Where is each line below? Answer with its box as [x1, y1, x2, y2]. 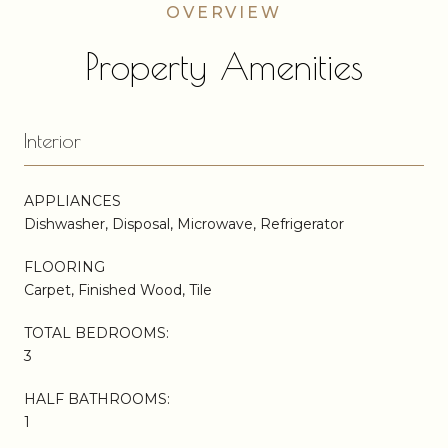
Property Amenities [85, 44, 363, 87]
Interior [24, 128, 81, 152]
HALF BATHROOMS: [24, 389, 170, 408]
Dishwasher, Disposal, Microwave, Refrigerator [24, 214, 344, 233]
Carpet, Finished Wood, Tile [24, 280, 212, 299]
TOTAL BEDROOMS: [24, 323, 169, 342]
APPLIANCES [24, 191, 121, 210]
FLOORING [24, 257, 105, 276]
